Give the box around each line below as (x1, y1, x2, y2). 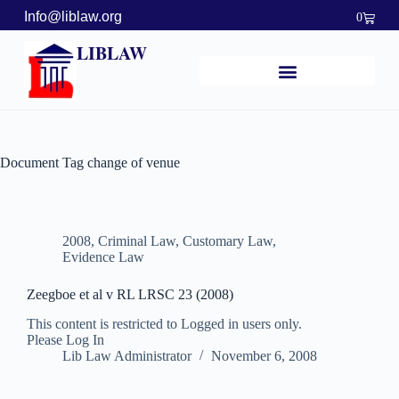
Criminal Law (98, 233, 175, 249)
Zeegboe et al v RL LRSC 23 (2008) (27, 287, 233, 303)
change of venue (84, 155, 180, 171)
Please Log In (27, 332, 104, 348)
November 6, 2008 (211, 348, 317, 364)
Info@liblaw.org (23, 9, 122, 24)
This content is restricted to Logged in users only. (27, 316, 302, 332)
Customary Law (183, 233, 273, 249)
